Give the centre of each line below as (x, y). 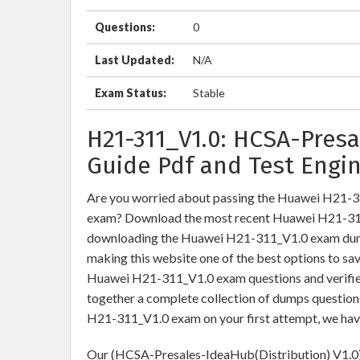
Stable (209, 93)
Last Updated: (135, 60)
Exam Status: (131, 93)
